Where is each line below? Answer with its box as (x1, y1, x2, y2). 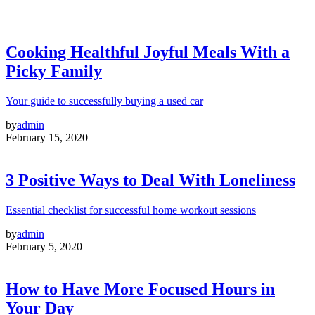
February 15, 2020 (6, 131, 88, 144)
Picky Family (6, 62, 102, 81)
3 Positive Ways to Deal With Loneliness (6, 171, 295, 190)
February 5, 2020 (6, 240, 82, 252)
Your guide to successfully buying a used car (6, 95, 203, 108)
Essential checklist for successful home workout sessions (6, 204, 256, 216)
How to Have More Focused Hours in (6, 279, 275, 298)
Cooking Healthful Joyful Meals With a (6, 43, 290, 62)
